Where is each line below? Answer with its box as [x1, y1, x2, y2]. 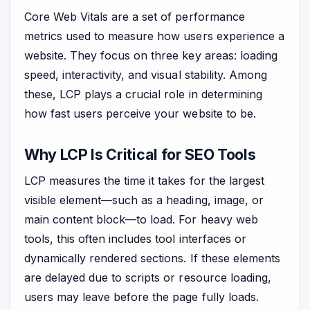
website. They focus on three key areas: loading [24, 48, 277, 63]
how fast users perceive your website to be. [24, 107, 256, 121]
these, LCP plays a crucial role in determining [24, 87, 262, 102]
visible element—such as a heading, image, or [24, 192, 264, 207]
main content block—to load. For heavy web [24, 212, 258, 226]
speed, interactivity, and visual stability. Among [24, 68, 267, 82]
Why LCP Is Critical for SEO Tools [24, 145, 256, 164]
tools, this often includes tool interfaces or [24, 231, 246, 246]
